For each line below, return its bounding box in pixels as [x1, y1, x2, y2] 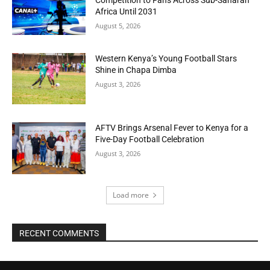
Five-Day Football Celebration [95, 134, 205, 145]
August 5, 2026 [95, 20, 141, 30]
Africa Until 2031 [95, 6, 158, 16]
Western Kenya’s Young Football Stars [95, 53, 237, 63]
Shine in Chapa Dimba [95, 64, 177, 75]
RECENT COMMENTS [19, 228, 99, 238]
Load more [113, 190, 149, 200]
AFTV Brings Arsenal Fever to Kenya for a [95, 123, 249, 133]
